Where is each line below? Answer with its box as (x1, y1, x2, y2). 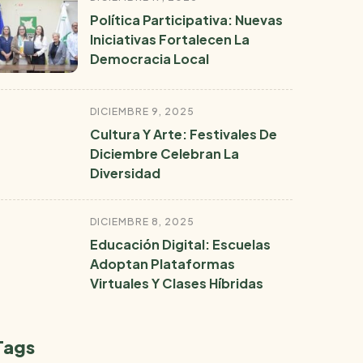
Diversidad (90, 164, 160, 181)
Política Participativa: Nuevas (90, 11, 283, 28)
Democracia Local (90, 50, 209, 67)
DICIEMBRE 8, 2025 (90, 216, 194, 228)
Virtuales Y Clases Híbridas (90, 275, 263, 292)
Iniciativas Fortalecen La (90, 31, 250, 48)
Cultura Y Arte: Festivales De (90, 126, 277, 143)
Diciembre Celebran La (90, 145, 239, 162)
